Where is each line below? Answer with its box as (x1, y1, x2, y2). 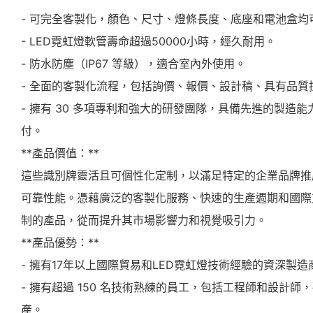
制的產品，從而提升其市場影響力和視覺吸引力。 (21, 213, 267, 228)
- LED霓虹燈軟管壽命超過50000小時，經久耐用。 (21, 34, 276, 49)
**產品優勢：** (21, 235, 99, 250)
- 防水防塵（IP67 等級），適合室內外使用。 (21, 57, 246, 71)
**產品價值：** (21, 146, 99, 161)
